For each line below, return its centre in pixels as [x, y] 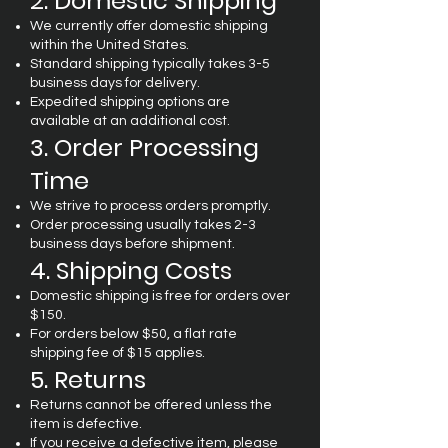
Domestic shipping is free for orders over [160, 295]
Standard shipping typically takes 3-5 [150, 63]
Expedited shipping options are [130, 101]
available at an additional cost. [130, 120]
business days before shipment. [132, 243]
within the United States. [109, 44]
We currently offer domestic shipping [149, 25]
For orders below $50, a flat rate [133, 333]
